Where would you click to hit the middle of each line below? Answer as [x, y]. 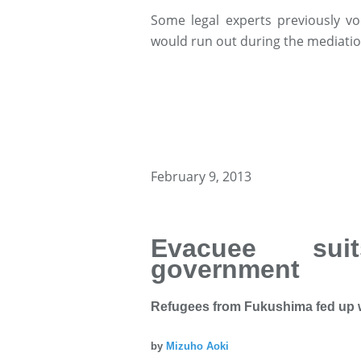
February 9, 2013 [201, 176]
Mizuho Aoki [197, 346]
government [225, 270]
